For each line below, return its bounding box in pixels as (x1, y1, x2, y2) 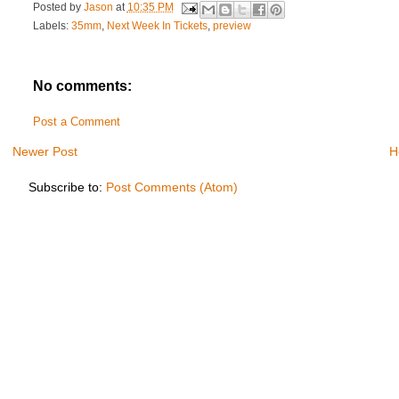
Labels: (32, 20, 71, 32)
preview (212, 20, 251, 32)
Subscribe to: (28, 179, 106, 194)
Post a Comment (32, 116, 120, 129)
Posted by (32, 2, 84, 13)
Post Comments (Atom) (105, 179, 238, 194)
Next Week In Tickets (106, 20, 208, 32)
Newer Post (12, 143, 78, 159)
